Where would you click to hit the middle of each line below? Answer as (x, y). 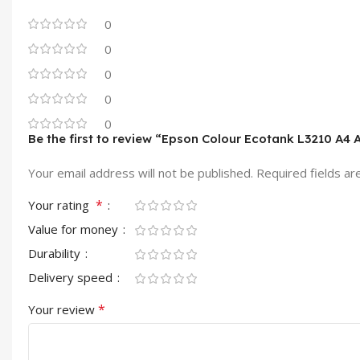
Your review (63, 309)
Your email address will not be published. (141, 172)
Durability (56, 253)
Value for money (75, 229)
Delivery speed (72, 277)
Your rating (62, 205)
